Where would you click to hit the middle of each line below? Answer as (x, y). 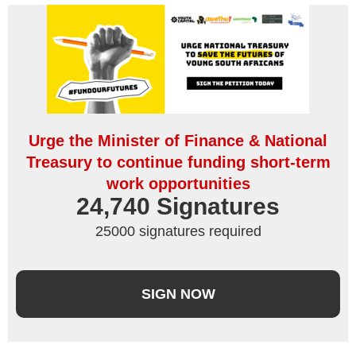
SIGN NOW (178, 294)
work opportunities (178, 184)
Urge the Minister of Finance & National (178, 141)
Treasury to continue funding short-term (178, 163)
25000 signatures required (178, 232)
